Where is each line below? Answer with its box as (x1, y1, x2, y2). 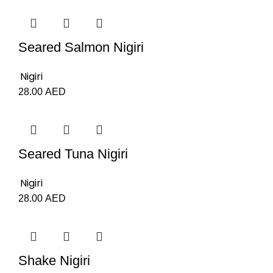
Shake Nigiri (18, 253, 90, 268)
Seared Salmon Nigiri (18, 40, 144, 55)
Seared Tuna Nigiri (18, 146, 128, 161)
